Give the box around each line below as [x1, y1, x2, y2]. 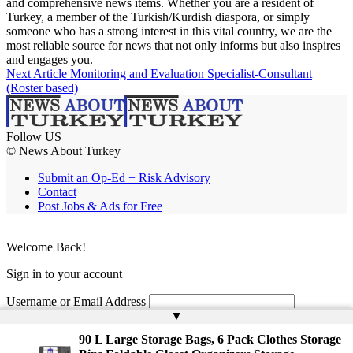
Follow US [6, 130, 61, 144]
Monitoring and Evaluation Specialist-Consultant [70, 67, 312, 81]
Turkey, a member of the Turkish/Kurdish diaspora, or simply [6, 10, 310, 24]
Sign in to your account [6, 267, 122, 281]
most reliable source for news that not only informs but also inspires [6, 39, 340, 53]
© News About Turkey [6, 144, 121, 158]
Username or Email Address [6, 295, 146, 309]
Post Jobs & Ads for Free [38, 199, 162, 214]
